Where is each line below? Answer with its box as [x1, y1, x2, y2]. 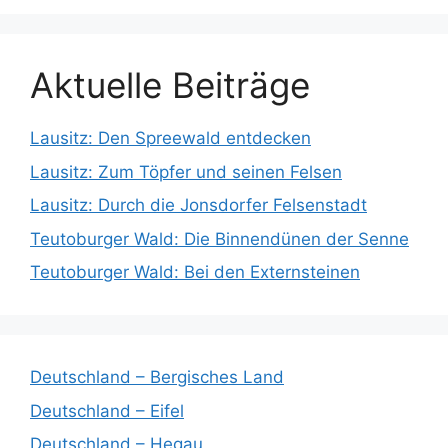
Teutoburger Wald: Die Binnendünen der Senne [30, 228, 409, 249]
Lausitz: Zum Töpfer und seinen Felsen [30, 161, 342, 182]
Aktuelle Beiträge [30, 64, 310, 107]
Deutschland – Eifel [30, 400, 184, 421]
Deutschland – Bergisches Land [30, 367, 284, 388]
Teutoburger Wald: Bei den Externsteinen [30, 262, 360, 283]
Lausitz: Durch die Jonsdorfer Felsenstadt [30, 195, 367, 216]
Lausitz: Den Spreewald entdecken [30, 128, 311, 149]
